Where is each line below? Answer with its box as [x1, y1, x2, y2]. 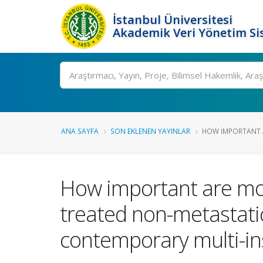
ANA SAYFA [61, 126, 99, 136]
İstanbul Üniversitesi [113, 12, 232, 28]
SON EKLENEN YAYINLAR [110, 126, 190, 136]
